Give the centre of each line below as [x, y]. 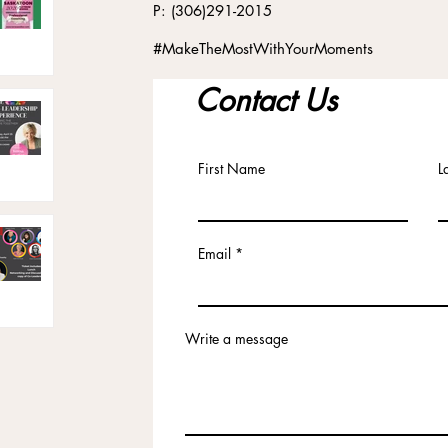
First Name [231, 168]
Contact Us [266, 99]
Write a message [236, 338]
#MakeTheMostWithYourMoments [263, 48]
